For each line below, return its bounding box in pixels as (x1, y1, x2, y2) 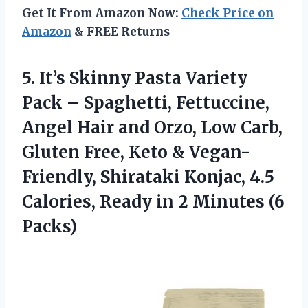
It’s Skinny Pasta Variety (39, 67, 247, 89)
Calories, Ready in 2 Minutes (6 (22, 190, 285, 212)
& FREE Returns (71, 23, 170, 39)
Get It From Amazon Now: (22, 5, 181, 21)
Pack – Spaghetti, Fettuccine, (22, 91, 269, 113)
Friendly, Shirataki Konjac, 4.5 (22, 166, 274, 188)
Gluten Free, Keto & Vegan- (22, 141, 250, 163)
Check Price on (181, 5, 274, 21)
